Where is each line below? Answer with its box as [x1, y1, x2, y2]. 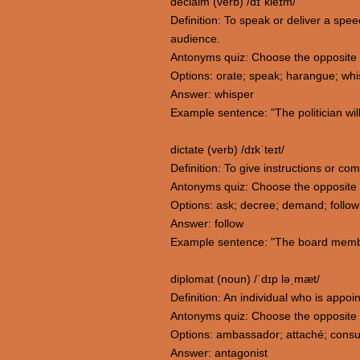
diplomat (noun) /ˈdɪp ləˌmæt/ [170, 272, 320, 285]
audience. [170, 32, 220, 45]
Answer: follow [170, 217, 243, 230]
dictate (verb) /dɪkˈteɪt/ [170, 143, 284, 156]
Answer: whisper [170, 88, 254, 100]
